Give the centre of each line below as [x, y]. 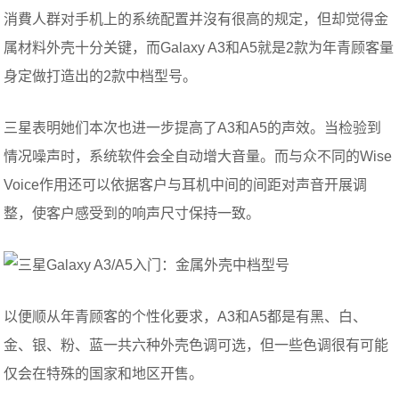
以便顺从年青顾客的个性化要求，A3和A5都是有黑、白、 [186, 317]
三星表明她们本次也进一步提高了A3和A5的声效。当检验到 [193, 128]
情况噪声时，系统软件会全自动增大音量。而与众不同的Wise [198, 156]
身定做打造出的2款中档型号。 [101, 76]
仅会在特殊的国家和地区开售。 [104, 374]
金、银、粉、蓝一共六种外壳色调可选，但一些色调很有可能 [196, 345]
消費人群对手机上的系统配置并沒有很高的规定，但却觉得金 [196, 19]
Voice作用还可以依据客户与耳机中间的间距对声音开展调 [186, 185]
